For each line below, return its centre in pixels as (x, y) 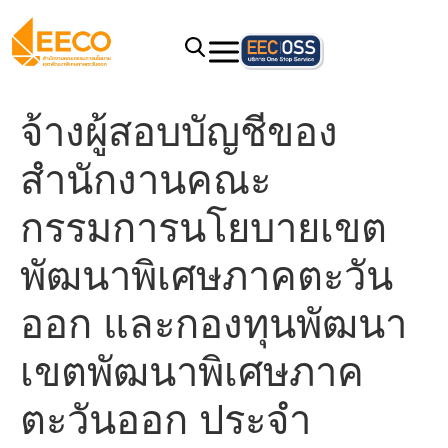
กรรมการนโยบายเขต (203, 227)
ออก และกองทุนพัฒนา (213, 323)
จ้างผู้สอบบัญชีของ (179, 131)
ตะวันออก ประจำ (165, 419)
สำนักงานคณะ (145, 179)
